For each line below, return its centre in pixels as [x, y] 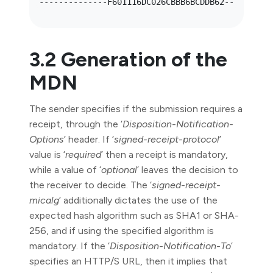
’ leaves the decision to [188, 170]
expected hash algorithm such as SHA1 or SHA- [134, 215]
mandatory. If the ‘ [69, 246]
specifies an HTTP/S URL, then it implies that [128, 261]
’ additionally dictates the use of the [138, 200]
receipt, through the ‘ [76, 124]
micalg [44, 200]
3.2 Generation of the [128, 59]
